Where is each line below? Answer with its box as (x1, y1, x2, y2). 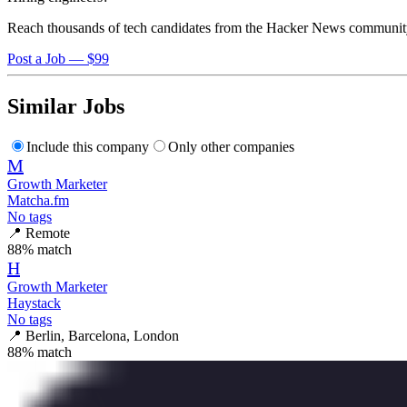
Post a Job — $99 (7, 51, 109, 67)
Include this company (26, 139, 149, 155)
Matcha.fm (7, 193, 69, 209)
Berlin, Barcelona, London (25, 328, 179, 344)
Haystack (7, 295, 61, 312)
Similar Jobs (7, 94, 124, 119)
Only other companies (168, 139, 294, 155)
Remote (25, 225, 70, 242)
